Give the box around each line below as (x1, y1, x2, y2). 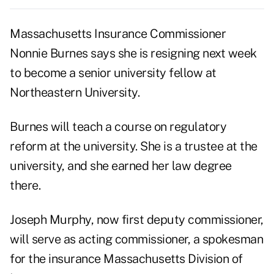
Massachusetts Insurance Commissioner (10, 26, 226, 42)
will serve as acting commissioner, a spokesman (10, 232, 263, 247)
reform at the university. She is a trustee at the (10, 139, 257, 154)
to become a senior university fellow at (10, 65, 217, 81)
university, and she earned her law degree (10, 158, 232, 174)
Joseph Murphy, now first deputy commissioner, (10, 212, 264, 228)
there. (10, 178, 40, 193)
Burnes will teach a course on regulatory (10, 119, 226, 135)
